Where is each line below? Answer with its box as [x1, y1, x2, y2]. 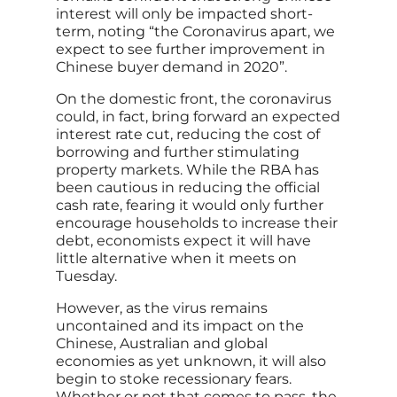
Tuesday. [55, 268, 117, 285]
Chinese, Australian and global [55, 335, 268, 353]
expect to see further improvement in [55, 41, 325, 58]
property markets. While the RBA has [55, 161, 319, 179]
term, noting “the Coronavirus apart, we [55, 23, 335, 41]
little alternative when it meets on [55, 250, 297, 268]
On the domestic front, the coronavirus [55, 90, 331, 108]
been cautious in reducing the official [55, 179, 320, 197]
